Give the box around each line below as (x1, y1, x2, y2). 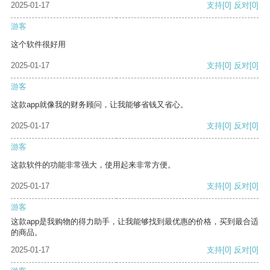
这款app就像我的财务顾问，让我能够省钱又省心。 (11, 100, 188, 110)
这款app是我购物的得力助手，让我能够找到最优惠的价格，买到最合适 (11, 217, 259, 227)
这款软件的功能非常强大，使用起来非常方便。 (11, 160, 175, 170)
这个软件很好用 (11, 40, 66, 49)
